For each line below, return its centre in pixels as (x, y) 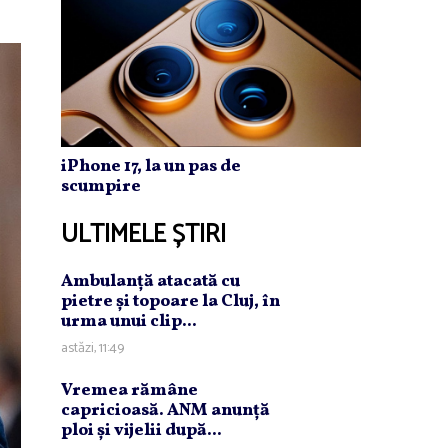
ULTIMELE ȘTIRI (143, 234)
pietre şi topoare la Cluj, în (170, 301)
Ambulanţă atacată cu (150, 281)
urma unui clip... (129, 321)
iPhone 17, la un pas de (151, 166)
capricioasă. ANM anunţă (165, 410)
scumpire (101, 186)
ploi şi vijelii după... (141, 430)
